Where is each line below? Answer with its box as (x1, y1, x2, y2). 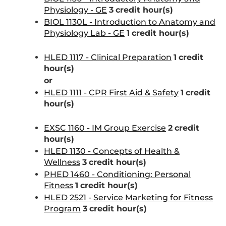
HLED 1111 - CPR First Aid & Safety (44, 88, 179, 97)
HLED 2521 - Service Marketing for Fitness (44, 193, 213, 202)
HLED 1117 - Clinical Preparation (44, 52, 172, 62)
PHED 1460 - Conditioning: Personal (44, 169, 191, 179)
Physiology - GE (44, 5, 107, 15)
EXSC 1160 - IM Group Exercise (44, 123, 166, 133)
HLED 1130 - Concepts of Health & (44, 146, 180, 156)
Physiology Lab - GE (44, 28, 125, 38)
